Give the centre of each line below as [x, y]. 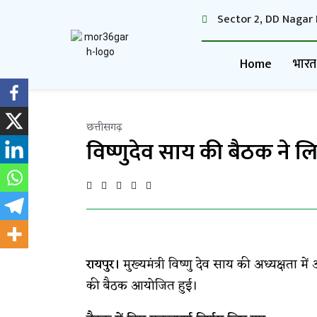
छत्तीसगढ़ [104, 127]
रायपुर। [103, 265]
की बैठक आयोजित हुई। [142, 286]
